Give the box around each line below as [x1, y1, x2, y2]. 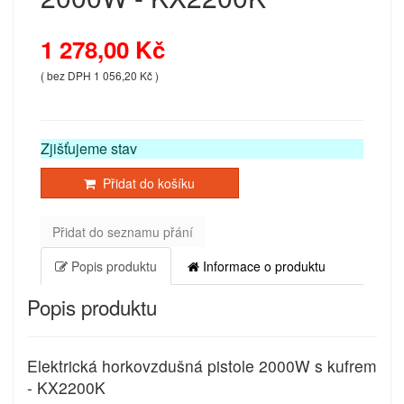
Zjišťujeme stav [41, 138, 137, 160]
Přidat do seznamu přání [52, 223, 193, 242]
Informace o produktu [199, 257, 326, 276]
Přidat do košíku [96, 174, 196, 193]
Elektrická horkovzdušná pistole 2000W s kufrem [27, 354, 377, 378]
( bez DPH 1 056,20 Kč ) [41, 68, 159, 84]
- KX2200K [27, 376, 106, 399]
